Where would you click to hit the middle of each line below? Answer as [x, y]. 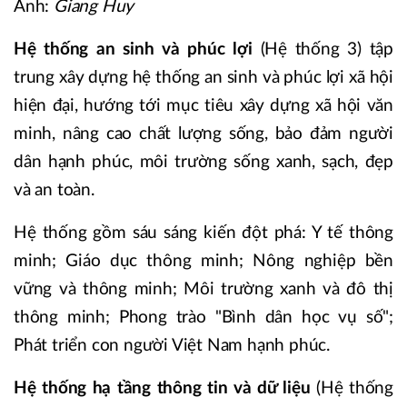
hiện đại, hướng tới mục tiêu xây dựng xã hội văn [203, 105]
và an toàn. [54, 190]
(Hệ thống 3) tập [327, 49]
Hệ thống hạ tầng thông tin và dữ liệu [165, 388]
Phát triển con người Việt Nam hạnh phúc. [172, 345]
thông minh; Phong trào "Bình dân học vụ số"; [203, 317]
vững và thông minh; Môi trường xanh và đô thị [203, 289]
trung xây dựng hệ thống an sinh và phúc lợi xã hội [203, 77]
